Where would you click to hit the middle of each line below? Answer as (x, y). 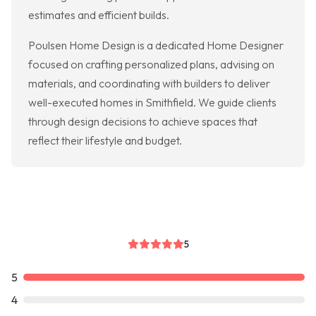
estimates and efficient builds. (99, 15)
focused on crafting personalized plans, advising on (151, 65)
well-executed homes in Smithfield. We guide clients (152, 103)
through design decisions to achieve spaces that (143, 122)
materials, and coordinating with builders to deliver (149, 84)
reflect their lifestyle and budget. (105, 141)
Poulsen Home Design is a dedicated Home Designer (156, 45)
